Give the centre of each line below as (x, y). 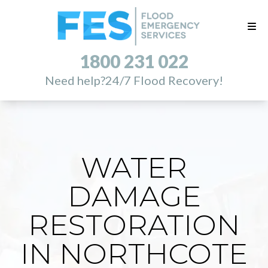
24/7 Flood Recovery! (164, 80)
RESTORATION (134, 225)
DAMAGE (134, 196)
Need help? (75, 80)
